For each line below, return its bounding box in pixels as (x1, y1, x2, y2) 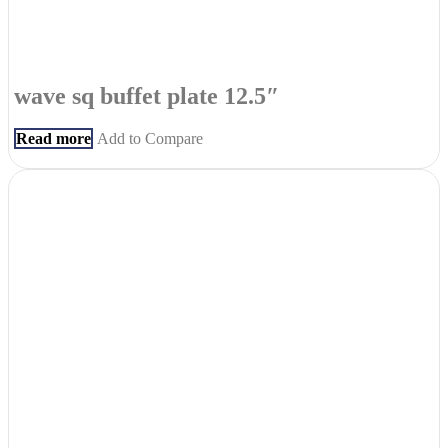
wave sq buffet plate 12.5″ (14, 82, 279, 109)
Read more (16, 129, 91, 147)
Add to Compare (97, 129, 203, 147)
